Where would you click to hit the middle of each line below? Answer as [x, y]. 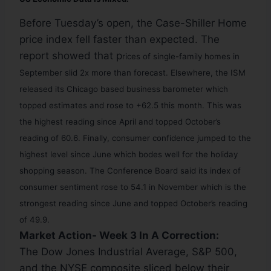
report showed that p [71, 56]
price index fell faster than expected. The [119, 40]
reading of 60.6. [51, 138]
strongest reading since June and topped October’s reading [133, 204]
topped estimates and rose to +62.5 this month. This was [130, 106]
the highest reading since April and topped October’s [120, 122]
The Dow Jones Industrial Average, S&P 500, [128, 252]
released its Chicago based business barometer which [124, 89]
